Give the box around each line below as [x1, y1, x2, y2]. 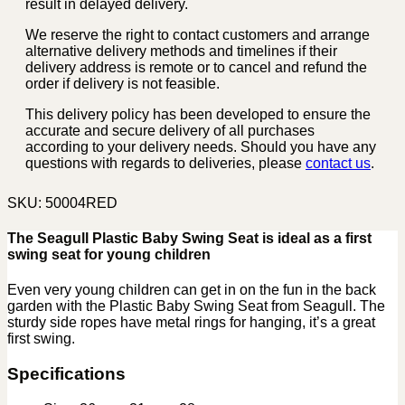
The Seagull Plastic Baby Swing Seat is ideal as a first [7, 231, 372, 247]
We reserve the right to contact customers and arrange [25, 26, 370, 42]
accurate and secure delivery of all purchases [25, 122, 315, 138]
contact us [306, 155, 371, 171]
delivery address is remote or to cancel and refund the [25, 59, 367, 75]
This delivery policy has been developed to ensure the [25, 106, 371, 122]
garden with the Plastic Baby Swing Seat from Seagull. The [7, 298, 385, 315]
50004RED [45, 194, 118, 211]
